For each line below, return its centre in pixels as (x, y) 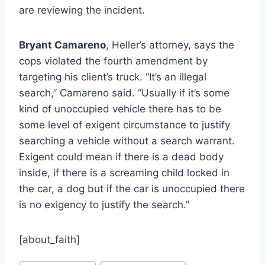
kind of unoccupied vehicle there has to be (120, 109)
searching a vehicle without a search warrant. (127, 140)
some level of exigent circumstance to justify (125, 125)
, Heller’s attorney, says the (170, 45)
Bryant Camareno (62, 45)
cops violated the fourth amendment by (113, 61)
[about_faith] (49, 239)
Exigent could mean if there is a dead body (121, 156)
